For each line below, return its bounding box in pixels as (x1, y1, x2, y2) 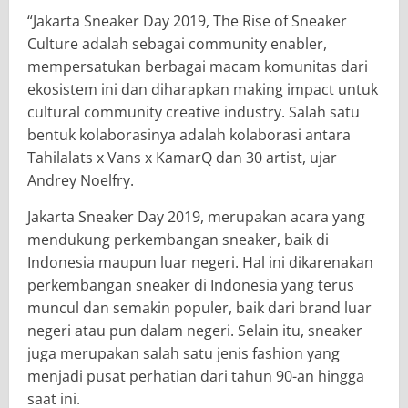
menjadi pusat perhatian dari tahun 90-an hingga (27, 365, 364, 386)
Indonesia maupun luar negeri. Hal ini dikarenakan (27, 251, 373, 272)
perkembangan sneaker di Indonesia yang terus (27, 274, 354, 295)
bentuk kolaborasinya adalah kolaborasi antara (27, 124, 351, 145)
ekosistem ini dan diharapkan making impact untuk (27, 78, 378, 99)
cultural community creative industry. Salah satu (27, 101, 360, 122)
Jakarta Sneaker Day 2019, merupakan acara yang (27, 206, 365, 227)
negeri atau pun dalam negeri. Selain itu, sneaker (27, 320, 362, 341)
